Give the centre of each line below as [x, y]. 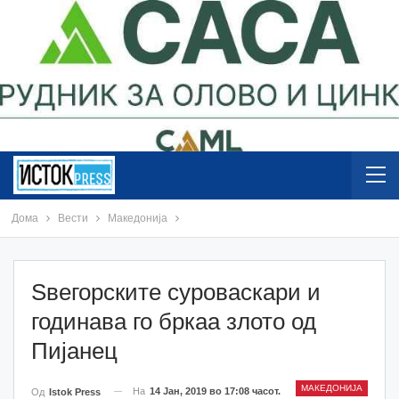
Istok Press [75, 391]
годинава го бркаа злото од [174, 321]
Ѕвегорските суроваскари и [176, 292]
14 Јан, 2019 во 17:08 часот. [215, 391]
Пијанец [74, 350]
